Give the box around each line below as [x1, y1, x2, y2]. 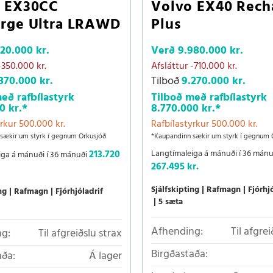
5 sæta [158, 195, 183, 210]
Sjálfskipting [151, 183, 199, 197]
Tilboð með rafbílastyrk [151, 89, 267, 107]
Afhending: [151, 223, 203, 241]
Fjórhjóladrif [55, 185, 103, 199]
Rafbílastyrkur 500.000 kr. [151, 116, 258, 133]
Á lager [89, 247, 122, 266]
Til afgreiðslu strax [38, 225, 122, 243]
